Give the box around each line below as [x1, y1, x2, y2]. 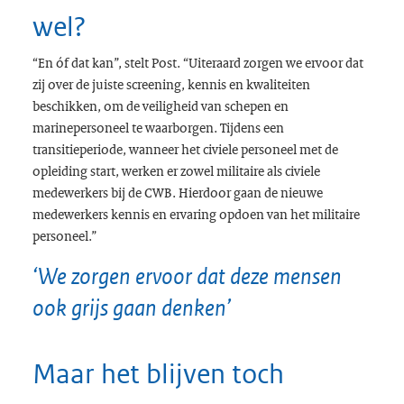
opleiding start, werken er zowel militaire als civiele [32, 161, 320, 179]
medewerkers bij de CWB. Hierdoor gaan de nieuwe [32, 182, 323, 201]
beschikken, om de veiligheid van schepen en [32, 96, 289, 115]
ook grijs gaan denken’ [32, 293, 232, 321]
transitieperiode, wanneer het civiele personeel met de [32, 139, 338, 158]
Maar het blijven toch [32, 356, 284, 390]
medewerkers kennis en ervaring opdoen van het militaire [32, 204, 360, 223]
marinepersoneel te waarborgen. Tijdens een [32, 117, 284, 136]
